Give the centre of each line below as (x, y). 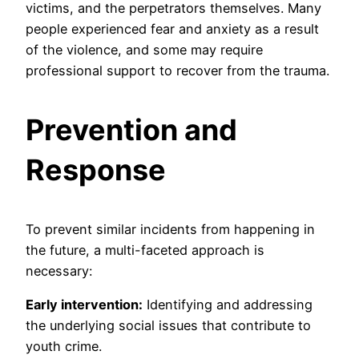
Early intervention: (84, 305)
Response (96, 169)
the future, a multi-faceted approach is (145, 250)
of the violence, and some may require (144, 49)
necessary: (59, 270)
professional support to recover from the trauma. (177, 70)
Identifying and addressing (228, 305)
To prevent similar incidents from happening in (170, 229)
